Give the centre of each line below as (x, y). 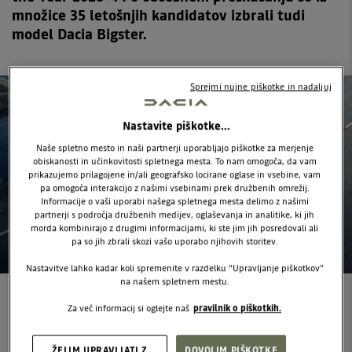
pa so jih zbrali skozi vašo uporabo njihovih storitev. (174, 242)
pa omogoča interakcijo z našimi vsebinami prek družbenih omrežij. (174, 188)
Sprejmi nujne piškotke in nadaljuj (260, 86)
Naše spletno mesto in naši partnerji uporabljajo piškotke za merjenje (174, 148)
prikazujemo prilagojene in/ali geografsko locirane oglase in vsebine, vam (174, 175)
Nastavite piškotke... (176, 126)
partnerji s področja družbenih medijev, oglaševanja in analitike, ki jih (174, 215)
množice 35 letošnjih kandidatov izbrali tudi (158, 15)
